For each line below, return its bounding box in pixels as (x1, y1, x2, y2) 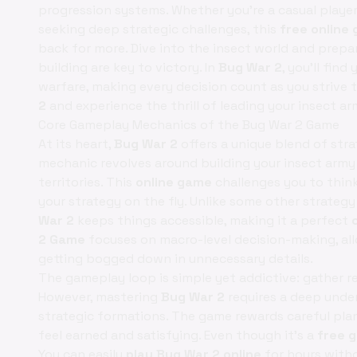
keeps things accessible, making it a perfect (74, 212, 351, 229)
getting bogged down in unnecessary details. (38, 250, 313, 267)
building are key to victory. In (38, 59, 218, 76)
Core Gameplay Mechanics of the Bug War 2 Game (38, 116, 339, 133)
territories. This (38, 174, 135, 190)
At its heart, (38, 135, 114, 152)
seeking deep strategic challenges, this (38, 21, 280, 37)
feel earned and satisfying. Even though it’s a (38, 327, 317, 343)
